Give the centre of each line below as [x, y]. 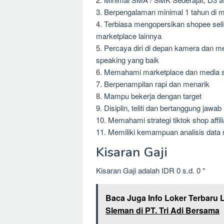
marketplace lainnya [129, 35]
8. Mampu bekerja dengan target [149, 95]
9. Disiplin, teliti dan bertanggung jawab [159, 107]
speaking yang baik [127, 59]
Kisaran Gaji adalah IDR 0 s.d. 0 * [151, 170]
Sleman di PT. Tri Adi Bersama [162, 210]
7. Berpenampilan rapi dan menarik [153, 83]
